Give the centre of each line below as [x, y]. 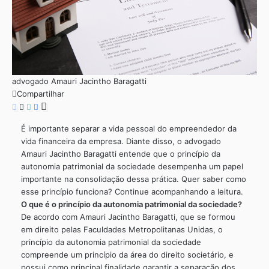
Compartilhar [41, 93]
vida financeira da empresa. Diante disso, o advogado [121, 141]
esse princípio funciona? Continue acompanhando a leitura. [133, 191]
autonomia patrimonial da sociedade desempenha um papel [132, 166]
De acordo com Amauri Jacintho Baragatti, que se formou [128, 216]
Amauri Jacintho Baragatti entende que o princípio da [121, 153]
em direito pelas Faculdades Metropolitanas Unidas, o [122, 229]
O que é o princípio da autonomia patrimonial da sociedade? [131, 204]
